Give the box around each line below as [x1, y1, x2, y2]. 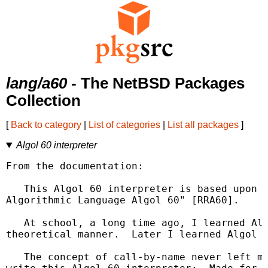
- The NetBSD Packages [67, 75, 245, 92]
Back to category [11, 120, 81, 130]
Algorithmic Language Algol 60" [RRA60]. [6, 194, 239, 206]
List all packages [167, 120, 239, 130]
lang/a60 [6, 75, 67, 92]
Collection [6, 92, 81, 109]
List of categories [89, 120, 160, 130]
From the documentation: [6, 160, 144, 172]
